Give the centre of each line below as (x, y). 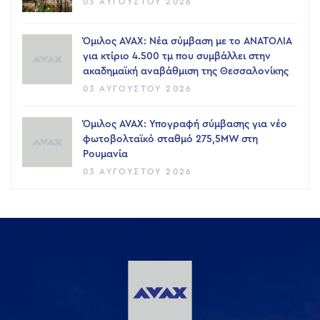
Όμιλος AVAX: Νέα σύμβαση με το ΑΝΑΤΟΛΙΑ (187, 42)
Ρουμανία (105, 155)
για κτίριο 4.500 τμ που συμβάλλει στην (177, 57)
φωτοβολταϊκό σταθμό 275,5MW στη (170, 140)
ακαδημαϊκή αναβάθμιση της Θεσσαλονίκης (186, 72)
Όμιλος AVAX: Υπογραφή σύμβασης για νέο (185, 125)
